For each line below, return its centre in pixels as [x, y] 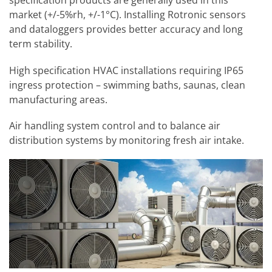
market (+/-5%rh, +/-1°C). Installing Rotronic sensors [127, 15]
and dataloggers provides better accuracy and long [126, 29]
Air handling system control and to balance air [115, 125]
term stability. [41, 44]
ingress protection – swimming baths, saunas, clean [127, 85]
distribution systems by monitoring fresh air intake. [127, 140]
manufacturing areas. [58, 99]
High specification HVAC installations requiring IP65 [126, 70]
